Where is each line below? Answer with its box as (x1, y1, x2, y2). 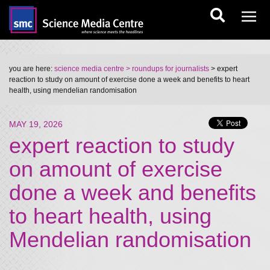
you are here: (9, 64, 54, 73)
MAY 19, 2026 (9, 119, 63, 129)
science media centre (54, 64, 124, 73)
